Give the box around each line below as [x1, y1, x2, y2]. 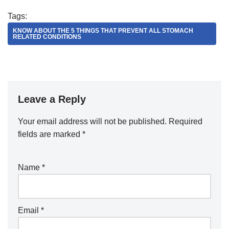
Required [169, 117, 202, 126]
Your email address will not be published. [18, 117, 167, 126]
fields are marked [18, 130, 82, 139]
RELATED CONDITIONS [13, 33, 81, 41]
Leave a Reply [18, 94, 86, 105]
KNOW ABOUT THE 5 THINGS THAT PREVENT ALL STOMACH [13, 27, 193, 35]
